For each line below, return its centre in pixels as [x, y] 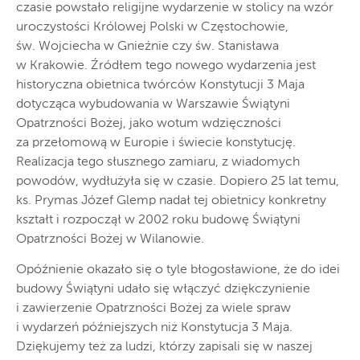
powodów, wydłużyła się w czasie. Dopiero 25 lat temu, [178, 182]
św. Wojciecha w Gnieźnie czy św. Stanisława [147, 47]
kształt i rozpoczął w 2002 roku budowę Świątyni [158, 221]
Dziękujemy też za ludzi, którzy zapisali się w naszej [164, 348]
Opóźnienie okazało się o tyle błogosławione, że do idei [178, 270]
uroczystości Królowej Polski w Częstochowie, [152, 28]
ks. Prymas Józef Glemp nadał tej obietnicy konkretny [171, 201]
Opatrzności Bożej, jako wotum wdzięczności [149, 124]
